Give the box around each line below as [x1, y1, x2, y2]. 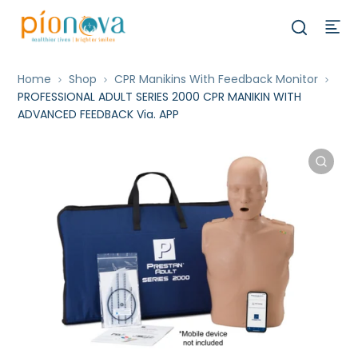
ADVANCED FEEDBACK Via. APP [18, 106, 180, 122]
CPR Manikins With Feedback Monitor [114, 71, 319, 87]
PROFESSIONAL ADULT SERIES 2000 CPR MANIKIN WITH [18, 89, 302, 105]
